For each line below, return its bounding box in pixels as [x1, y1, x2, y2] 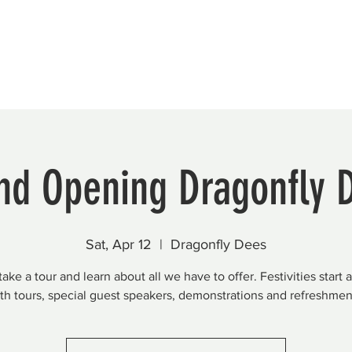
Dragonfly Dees [170, 236, 266, 252]
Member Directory [97, 38, 200, 53]
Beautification [5, 38, 82, 53]
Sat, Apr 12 [86, 236, 152, 252]
